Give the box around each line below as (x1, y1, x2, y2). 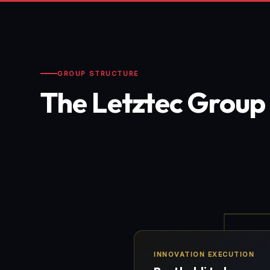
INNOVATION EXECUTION (154, 250, 255, 259)
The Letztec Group (40, 85, 266, 120)
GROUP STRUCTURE (57, 69, 139, 78)
